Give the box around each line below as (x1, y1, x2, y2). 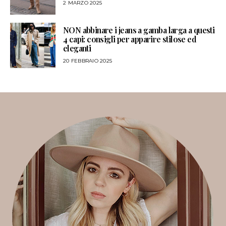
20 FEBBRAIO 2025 (63, 58, 112, 65)
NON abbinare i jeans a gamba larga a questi (63, 25, 215, 36)
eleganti (63, 43, 91, 54)
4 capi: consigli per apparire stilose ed (63, 34, 196, 45)
